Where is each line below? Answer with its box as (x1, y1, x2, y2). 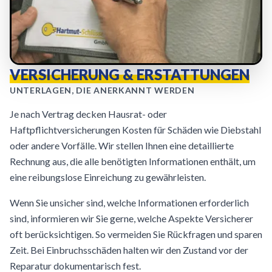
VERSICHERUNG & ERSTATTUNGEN (10, 66, 250, 83)
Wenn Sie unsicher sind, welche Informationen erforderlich (10, 197, 249, 208)
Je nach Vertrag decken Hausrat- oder (10, 108, 167, 120)
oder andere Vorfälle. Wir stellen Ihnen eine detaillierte (10, 140, 234, 151)
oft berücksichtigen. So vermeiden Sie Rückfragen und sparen (10, 228, 262, 240)
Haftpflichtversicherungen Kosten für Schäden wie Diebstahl (10, 124, 261, 135)
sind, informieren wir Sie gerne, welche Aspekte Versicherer (10, 212, 253, 224)
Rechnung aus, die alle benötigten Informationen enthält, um (10, 155, 256, 167)
